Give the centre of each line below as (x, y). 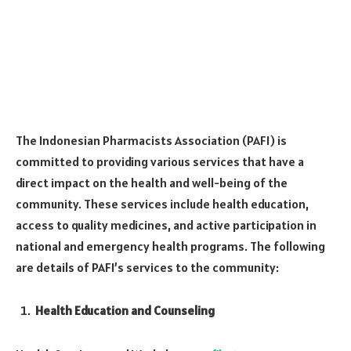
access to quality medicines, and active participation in (166, 224)
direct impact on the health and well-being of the (152, 182)
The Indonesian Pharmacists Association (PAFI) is (151, 140)
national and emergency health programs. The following (170, 246)
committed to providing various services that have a (160, 161)
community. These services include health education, (162, 203)
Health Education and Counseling (125, 311)
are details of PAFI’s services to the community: (147, 267)
